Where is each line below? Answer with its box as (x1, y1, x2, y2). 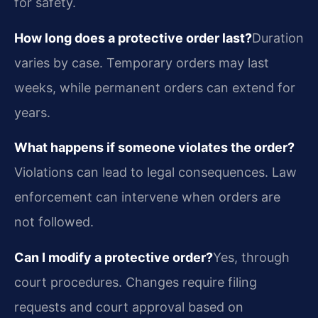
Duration (252, 30, 304, 45)
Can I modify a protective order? (14, 249, 213, 265)
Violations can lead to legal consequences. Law (14, 165, 297, 180)
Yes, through (213, 249, 290, 265)
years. (14, 104, 50, 120)
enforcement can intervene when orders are (14, 190, 280, 205)
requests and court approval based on (14, 299, 243, 314)
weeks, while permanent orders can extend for (14, 79, 295, 95)
